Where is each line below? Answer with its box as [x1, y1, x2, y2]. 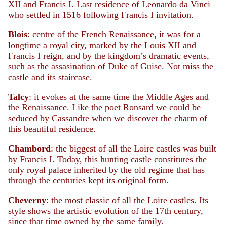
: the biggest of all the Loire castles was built [51, 143, 216, 154]
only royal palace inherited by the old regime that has [8, 165, 205, 175]
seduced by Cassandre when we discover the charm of [8, 113, 207, 123]
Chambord [8, 143, 51, 154]
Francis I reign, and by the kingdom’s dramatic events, [8, 51, 209, 61]
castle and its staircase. [8, 72, 92, 82]
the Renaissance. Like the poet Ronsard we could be [8, 102, 201, 112]
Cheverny [8, 195, 46, 205]
